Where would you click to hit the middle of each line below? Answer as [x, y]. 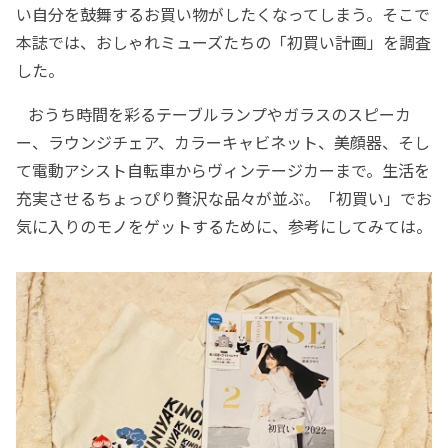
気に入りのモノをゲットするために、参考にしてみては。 [224, 225]
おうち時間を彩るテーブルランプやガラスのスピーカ [213, 113]
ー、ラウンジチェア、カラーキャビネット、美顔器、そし [223, 141]
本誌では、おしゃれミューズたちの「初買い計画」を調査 [223, 41]
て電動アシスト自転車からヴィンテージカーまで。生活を [223, 169]
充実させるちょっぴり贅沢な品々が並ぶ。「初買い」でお [224, 197]
